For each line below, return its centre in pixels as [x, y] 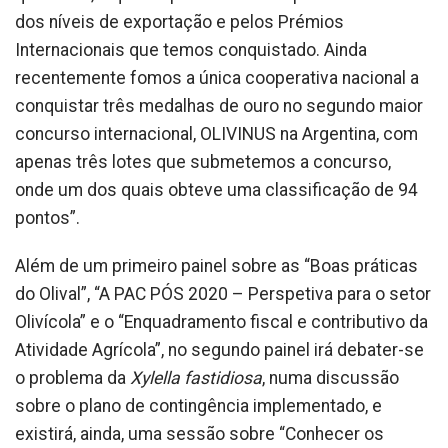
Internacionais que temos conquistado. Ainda [191, 50]
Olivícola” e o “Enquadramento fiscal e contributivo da [221, 322]
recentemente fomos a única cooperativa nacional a [217, 78]
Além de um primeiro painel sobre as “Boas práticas [216, 266]
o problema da [72, 378]
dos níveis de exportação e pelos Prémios [179, 22]
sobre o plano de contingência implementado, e [198, 406]
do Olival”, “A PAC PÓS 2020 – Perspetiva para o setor [223, 294]
